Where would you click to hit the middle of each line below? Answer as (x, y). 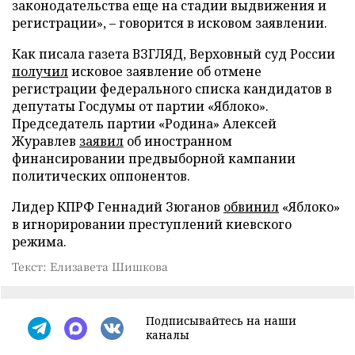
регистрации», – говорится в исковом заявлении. (170, 23)
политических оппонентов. (101, 176)
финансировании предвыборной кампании (154, 158)
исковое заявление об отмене (165, 71)
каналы (168, 335)
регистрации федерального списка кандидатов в (172, 89)
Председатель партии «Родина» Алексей (144, 124)
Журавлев (46, 141)
